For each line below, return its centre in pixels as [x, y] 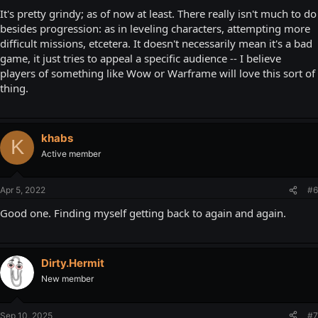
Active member [71, 153]
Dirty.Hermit [73, 263]
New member [67, 279]
